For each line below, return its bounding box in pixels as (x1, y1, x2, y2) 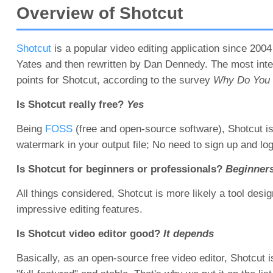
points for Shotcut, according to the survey (16, 74, 213, 86)
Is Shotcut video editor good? (16, 228, 163, 239)
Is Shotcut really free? (16, 99, 127, 110)
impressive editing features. (16, 204, 143, 215)
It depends (163, 228, 214, 239)
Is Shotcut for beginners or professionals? (16, 163, 225, 175)
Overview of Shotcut (16, 4, 183, 23)
